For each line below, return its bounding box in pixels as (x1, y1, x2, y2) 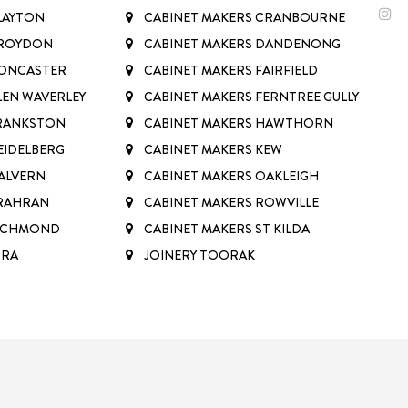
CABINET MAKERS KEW (144, 139, 282, 158)
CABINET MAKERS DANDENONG (144, 34, 341, 53)
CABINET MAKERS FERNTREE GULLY (144, 87, 359, 106)
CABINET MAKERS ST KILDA (144, 219, 310, 238)
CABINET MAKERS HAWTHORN (144, 113, 333, 132)
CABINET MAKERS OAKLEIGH (144, 166, 319, 185)
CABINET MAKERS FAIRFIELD (144, 60, 318, 79)
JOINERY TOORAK (144, 245, 255, 264)
